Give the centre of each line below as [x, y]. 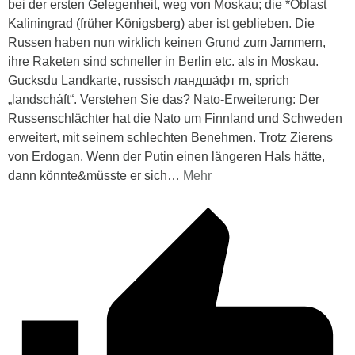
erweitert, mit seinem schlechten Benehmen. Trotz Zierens [170, 138]
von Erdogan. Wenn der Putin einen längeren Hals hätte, [166, 157]
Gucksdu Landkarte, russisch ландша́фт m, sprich [149, 81]
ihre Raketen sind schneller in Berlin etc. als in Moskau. [163, 62]
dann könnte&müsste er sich [88, 176]
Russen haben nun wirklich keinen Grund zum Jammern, [167, 43]
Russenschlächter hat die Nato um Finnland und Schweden [175, 119]
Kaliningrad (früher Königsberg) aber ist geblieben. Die [161, 24]
